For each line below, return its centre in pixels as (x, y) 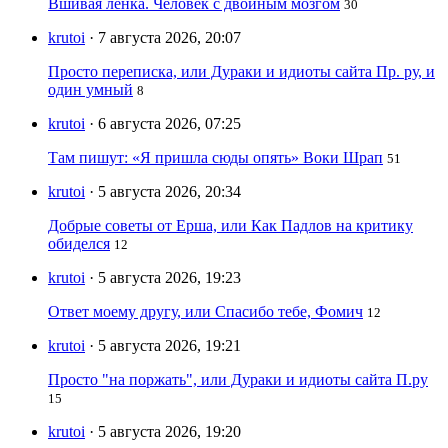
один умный (90, 90)
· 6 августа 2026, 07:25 (165, 124)
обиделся (79, 244)
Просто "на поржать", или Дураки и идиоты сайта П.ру (238, 380)
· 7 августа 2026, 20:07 (165, 38)
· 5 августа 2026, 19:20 (165, 432)
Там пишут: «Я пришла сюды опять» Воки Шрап (215, 158)
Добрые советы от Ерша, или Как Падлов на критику (230, 226)
